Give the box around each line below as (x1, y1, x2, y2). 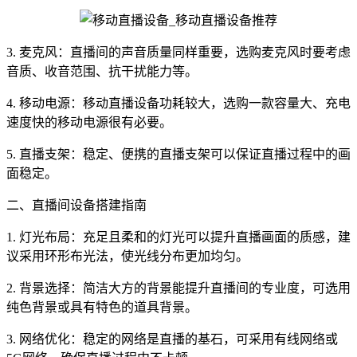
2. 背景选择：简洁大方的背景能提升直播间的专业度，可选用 (6, 281, 351, 295)
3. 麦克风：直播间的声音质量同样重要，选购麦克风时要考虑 (6, 45, 351, 59)
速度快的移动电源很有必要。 (6, 116, 172, 129)
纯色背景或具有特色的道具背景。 (6, 300, 198, 314)
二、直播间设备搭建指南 (6, 198, 147, 212)
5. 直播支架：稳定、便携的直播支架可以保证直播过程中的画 (6, 147, 351, 161)
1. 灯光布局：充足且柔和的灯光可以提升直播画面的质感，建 (6, 230, 351, 244)
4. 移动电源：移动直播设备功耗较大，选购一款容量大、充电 (6, 96, 351, 110)
